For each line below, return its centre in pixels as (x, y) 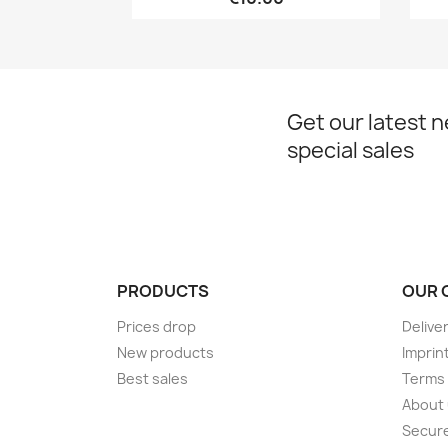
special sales (350, 150)
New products (165, 352)
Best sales (152, 378)
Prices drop (156, 326)
